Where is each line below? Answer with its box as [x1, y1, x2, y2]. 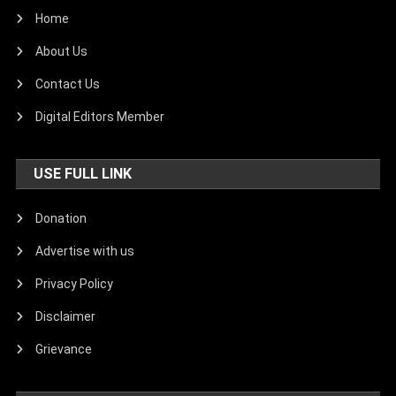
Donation [35, 211, 88, 226]
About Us [35, 44, 88, 59]
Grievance [35, 342, 93, 357]
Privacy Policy [35, 277, 114, 292]
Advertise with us [35, 244, 135, 259]
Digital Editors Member [35, 110, 165, 125]
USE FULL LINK [34, 165, 133, 183]
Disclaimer [35, 309, 96, 324]
